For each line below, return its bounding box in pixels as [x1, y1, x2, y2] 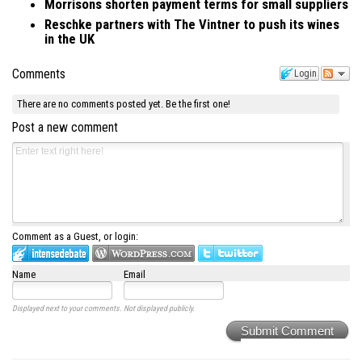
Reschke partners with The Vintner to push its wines [44, 16, 339, 32]
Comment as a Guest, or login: [12, 229, 138, 242]
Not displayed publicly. [123, 303, 195, 313]
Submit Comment [241, 323, 334, 338]
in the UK [44, 31, 95, 47]
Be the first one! [166, 97, 231, 110]
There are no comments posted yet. [17, 97, 166, 110]
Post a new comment [12, 120, 118, 135]
